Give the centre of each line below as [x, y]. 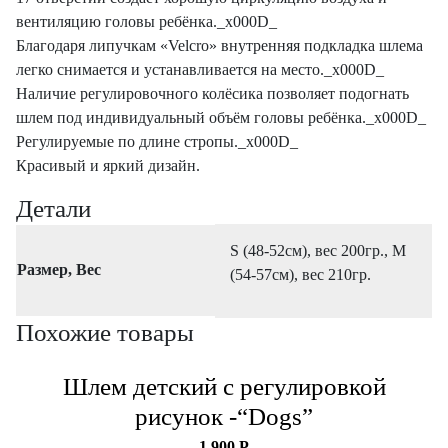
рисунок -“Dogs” [224, 416]
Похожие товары [105, 332]
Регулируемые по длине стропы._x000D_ [157, 141]
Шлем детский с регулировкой [224, 386]
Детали [53, 208]
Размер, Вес [59, 269]
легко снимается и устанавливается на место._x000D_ [200, 69]
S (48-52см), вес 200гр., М [318, 250]
